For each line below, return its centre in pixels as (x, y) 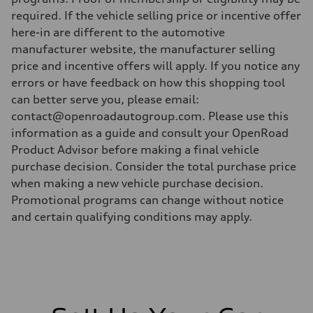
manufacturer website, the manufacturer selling (143, 49)
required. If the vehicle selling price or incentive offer (156, 15)
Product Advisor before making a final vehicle (135, 149)
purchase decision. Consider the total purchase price (154, 166)
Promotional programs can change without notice (147, 199)
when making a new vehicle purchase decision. (137, 183)
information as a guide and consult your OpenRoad (150, 132)
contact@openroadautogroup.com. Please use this (150, 116)
